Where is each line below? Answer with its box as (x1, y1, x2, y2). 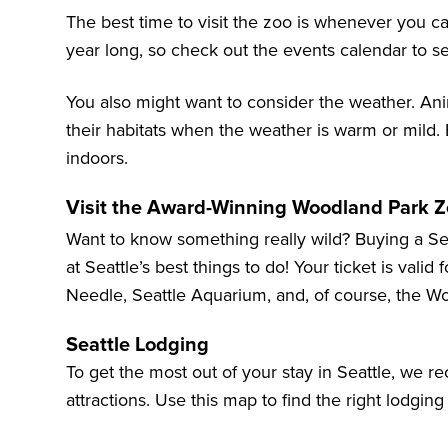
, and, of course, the (267, 284, 426, 307)
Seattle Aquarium (132, 284, 267, 307)
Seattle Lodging (66, 333, 209, 358)
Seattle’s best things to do (85, 256, 285, 279)
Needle (66, 284, 123, 307)
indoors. (66, 147, 128, 170)
